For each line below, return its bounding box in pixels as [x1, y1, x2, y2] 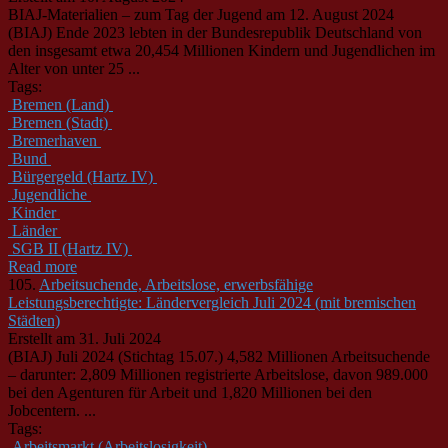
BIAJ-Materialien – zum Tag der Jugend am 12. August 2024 [8, 5, 394, 23]
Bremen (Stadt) [12, 113, 108, 131]
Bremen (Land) [12, 95, 109, 113]
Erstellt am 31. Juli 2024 [8, 329, 161, 347]
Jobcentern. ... [8, 401, 96, 419]
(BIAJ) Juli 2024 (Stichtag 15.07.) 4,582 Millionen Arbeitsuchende [8, 347, 430, 365]
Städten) [8, 311, 60, 329]
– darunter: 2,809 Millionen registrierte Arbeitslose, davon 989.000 [8, 365, 428, 383]
